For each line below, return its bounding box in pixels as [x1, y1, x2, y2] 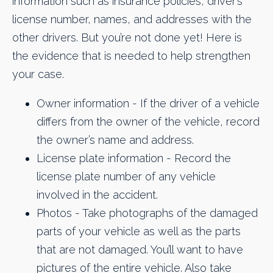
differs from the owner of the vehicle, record [37, 115, 260, 129]
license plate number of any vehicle [37, 170, 216, 183]
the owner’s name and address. [37, 133, 194, 147]
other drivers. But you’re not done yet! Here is [12, 31, 242, 44]
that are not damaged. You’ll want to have [37, 243, 243, 257]
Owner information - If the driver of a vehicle [37, 97, 260, 110]
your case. [12, 68, 64, 81]
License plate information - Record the [37, 152, 231, 165]
